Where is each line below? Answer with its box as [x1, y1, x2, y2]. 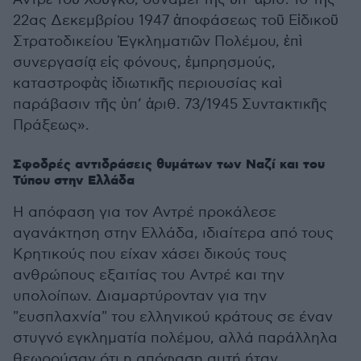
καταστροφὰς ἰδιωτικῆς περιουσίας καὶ [13, 75, 282, 93]
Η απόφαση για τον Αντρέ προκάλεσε [13, 204, 276, 222]
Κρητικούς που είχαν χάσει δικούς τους [13, 246, 287, 263]
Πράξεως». [13, 117, 89, 135]
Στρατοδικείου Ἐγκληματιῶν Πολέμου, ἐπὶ [13, 33, 302, 51]
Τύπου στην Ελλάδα [13, 172, 135, 190]
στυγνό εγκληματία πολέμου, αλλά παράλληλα [13, 330, 338, 347]
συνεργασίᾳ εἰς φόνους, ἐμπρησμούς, [13, 54, 276, 72]
